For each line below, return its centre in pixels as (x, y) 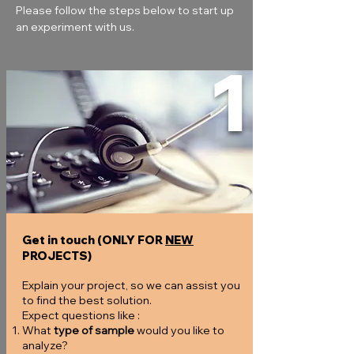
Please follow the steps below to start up (126, 10)
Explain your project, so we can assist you (131, 285)
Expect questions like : (81, 315)
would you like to (179, 330)
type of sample (94, 330)
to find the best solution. (87, 300)
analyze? (45, 345)
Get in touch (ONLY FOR (94, 240)
